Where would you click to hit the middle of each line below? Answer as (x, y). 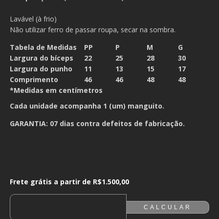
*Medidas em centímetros (56, 90)
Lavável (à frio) (33, 19)
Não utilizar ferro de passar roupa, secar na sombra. (93, 30)
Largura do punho (41, 69)
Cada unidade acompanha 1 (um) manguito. (88, 106)
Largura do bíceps (42, 58)
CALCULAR (167, 207)
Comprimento (34, 79)
